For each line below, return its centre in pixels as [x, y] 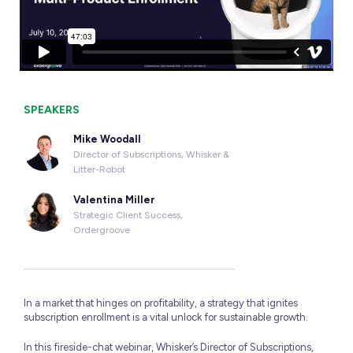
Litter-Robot [99, 169]
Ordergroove [101, 230]
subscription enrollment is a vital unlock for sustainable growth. [166, 317]
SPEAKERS [52, 110]
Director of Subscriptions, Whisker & [151, 154]
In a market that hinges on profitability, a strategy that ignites [161, 303]
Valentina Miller [114, 200]
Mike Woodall [107, 139]
